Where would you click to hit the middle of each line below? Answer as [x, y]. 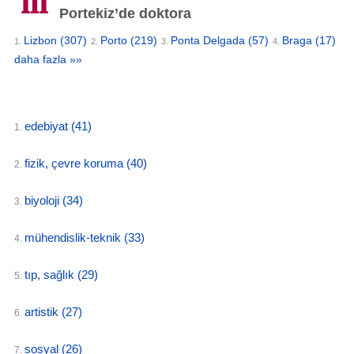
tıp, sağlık [51, 275]
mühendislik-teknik [74, 237]
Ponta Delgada [209, 40]
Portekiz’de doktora [123, 13]
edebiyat [48, 126]
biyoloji [43, 200]
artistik [43, 312]
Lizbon [42, 40]
